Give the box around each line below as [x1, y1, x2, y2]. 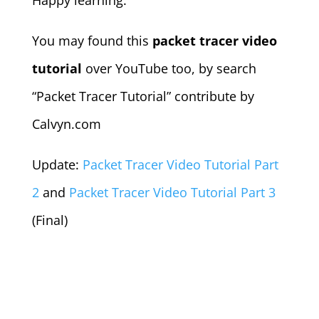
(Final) [31, 211, 68, 229]
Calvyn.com [31, 115, 101, 133]
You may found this [31, 32, 152, 50]
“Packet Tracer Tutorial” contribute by [31, 88, 254, 105]
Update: [31, 156, 83, 174]
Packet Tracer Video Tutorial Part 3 [68, 184, 276, 202]
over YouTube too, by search [81, 60, 256, 78]
